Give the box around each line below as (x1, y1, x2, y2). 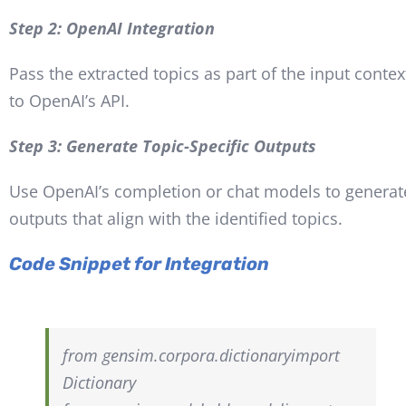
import (290, 343, 340, 366)
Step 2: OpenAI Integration (8, 16, 215, 39)
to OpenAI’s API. (8, 89, 130, 111)
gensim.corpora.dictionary (101, 343, 291, 366)
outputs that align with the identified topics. (8, 207, 343, 229)
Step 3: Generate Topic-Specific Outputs (8, 134, 316, 157)
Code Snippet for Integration (8, 252, 269, 275)
